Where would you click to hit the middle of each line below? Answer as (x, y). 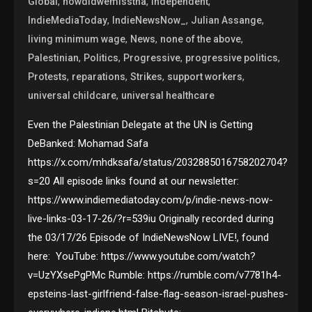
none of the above (201, 39)
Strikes (147, 76)
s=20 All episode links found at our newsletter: (134, 181)
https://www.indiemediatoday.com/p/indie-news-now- (151, 200)
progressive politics (232, 57)
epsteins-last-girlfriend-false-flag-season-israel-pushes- (158, 294)
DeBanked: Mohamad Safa (88, 143)
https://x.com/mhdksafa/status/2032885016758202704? (158, 162)
